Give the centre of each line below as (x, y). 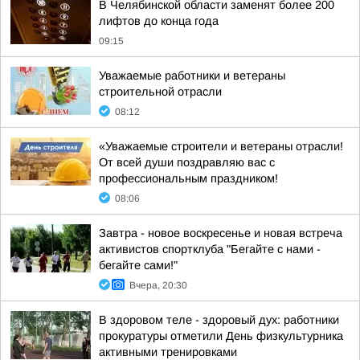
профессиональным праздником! (188, 178)
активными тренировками (168, 352)
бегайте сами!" (138, 265)
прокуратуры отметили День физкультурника (221, 336)
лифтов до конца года (159, 21)
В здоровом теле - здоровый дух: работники (219, 320)
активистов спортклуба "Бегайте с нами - (210, 249)
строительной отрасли (160, 92)
